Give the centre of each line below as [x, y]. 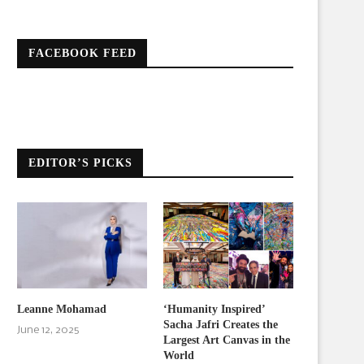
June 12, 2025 [48, 331]
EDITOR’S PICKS [80, 162]
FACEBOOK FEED [82, 53]
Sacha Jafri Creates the [221, 325]
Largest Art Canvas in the [227, 340]
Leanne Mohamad [62, 310]
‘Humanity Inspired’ [214, 310]
